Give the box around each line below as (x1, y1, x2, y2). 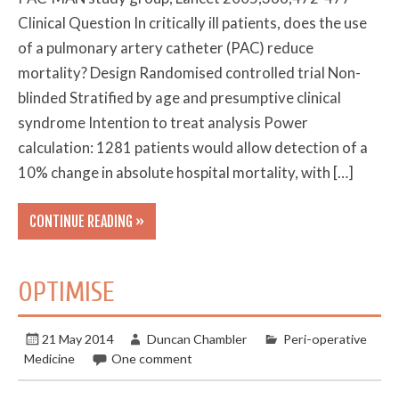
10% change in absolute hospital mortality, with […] (18, 162, 354, 182)
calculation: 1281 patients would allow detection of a (18, 137, 369, 157)
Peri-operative (282, 331, 367, 347)
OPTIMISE (18, 277, 116, 309)
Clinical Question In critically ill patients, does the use (18, 12, 368, 32)
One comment (110, 351, 192, 367)
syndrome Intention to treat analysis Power (18, 112, 309, 132)
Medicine (24, 351, 76, 367)
